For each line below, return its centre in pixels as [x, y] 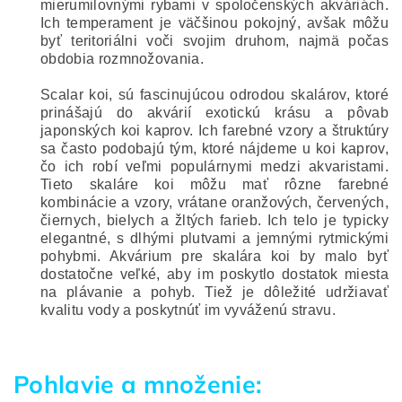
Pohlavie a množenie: [138, 384]
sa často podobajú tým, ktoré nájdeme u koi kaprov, [214, 149]
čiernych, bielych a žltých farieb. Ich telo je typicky [214, 220]
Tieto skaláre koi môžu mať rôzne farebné [214, 184]
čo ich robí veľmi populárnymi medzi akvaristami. [214, 166]
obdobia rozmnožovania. [122, 59]
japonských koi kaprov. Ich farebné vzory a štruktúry [214, 131]
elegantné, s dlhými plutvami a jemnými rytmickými [214, 238]
